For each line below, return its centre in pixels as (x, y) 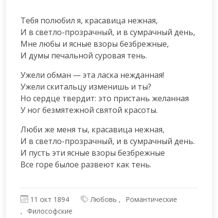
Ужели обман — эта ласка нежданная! (92, 75)
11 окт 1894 (50, 199)
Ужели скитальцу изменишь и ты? (86, 86)
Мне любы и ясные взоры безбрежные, (95, 44)
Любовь (104, 199)
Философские (50, 211)
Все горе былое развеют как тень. (86, 164)
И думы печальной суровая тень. (84, 55)
